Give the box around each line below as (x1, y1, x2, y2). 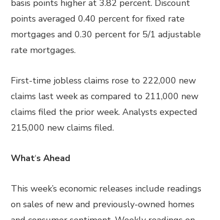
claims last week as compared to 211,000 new (11, 90, 199, 102)
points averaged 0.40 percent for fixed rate (11, 13, 185, 25)
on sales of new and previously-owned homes (11, 198, 195, 210)
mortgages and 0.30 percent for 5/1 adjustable (11, 28, 201, 40)
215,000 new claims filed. (11, 122, 114, 134)
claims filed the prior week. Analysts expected (11, 106, 198, 118)
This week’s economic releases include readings (11, 183, 202, 194)
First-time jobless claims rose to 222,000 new (11, 75, 196, 86)
